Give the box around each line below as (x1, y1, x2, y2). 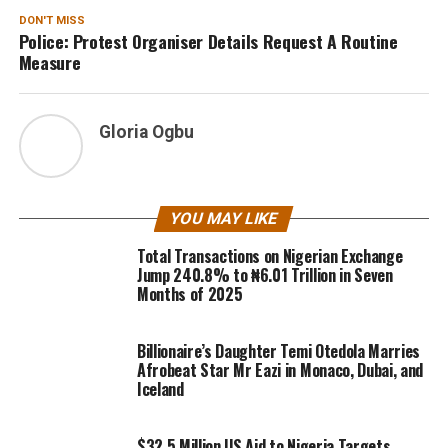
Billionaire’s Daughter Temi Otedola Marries (136, 339, 421, 364)
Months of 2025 (136, 282, 243, 307)
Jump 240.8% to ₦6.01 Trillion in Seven (136, 263, 393, 288)
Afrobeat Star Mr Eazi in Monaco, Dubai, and (136, 358, 424, 383)
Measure (18, 49, 81, 76)
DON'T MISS (18, 14, 85, 28)
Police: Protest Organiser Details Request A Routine (18, 28, 398, 55)
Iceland (136, 377, 184, 402)
